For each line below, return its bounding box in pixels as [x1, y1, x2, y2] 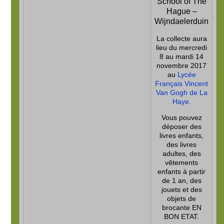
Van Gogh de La [155, 88, 207, 96]
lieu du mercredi [156, 43, 207, 51]
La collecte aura [156, 34, 207, 42]
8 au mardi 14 [159, 52, 204, 60]
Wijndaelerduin [154, 17, 209, 26]
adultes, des [162, 149, 201, 157]
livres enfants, [159, 131, 204, 139]
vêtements [165, 158, 198, 166]
